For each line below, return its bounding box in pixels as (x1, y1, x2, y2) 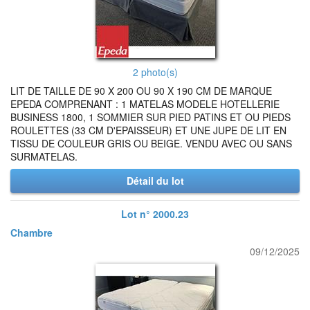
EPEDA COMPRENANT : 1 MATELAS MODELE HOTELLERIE (10, 97, 280, 111)
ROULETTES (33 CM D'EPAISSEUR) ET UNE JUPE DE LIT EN (10, 123, 286, 137)
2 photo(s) (132, 65, 178, 79)
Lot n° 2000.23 (121, 207, 189, 221)
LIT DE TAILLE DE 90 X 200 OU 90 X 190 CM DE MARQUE (10, 84, 272, 98)
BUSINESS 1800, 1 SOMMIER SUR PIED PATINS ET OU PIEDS (10, 110, 291, 124)
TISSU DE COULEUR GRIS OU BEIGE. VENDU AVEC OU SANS (10, 136, 292, 150)
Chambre (10, 226, 53, 239)
